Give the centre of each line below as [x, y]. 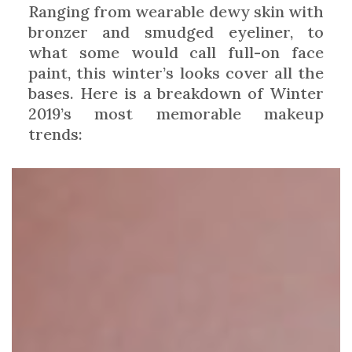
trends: [55, 134]
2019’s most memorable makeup [176, 113]
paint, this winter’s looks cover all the [176, 72]
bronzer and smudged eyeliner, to [176, 31]
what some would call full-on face [176, 52]
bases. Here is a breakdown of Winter [176, 93]
